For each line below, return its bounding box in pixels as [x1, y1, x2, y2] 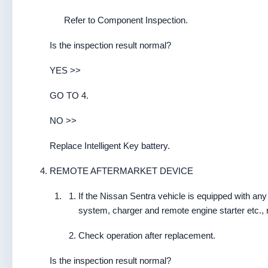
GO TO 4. [50, 90, 89, 100]
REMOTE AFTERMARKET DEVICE [50, 166, 193, 176]
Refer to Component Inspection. [64, 15, 188, 25]
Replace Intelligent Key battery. [50, 141, 170, 151]
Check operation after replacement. [78, 230, 215, 240]
